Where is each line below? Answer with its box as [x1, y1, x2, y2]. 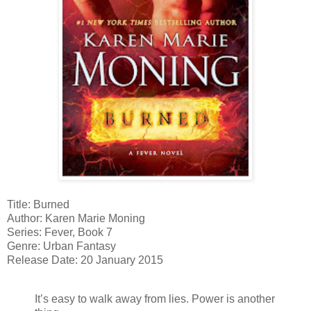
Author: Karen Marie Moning [7, 212, 145, 225]
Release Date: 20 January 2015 [7, 254, 163, 267]
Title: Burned [7, 199, 69, 211]
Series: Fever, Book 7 [7, 226, 112, 239]
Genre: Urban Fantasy [7, 240, 116, 253]
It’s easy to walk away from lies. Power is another [35, 293, 275, 305]
